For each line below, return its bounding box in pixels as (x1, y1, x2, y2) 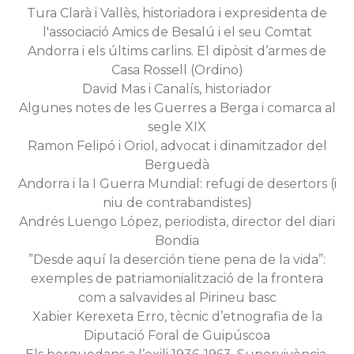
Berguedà (145, 157, 209, 172)
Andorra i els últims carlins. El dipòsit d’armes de (28, 43, 326, 58)
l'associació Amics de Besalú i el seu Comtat (42, 24, 312, 40)
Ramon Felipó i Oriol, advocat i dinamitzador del (27, 138, 327, 153)
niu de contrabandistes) (102, 195, 252, 210)
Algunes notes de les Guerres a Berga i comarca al (18, 100, 336, 115)
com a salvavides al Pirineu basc (77, 290, 277, 305)
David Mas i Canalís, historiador (82, 81, 272, 96)
